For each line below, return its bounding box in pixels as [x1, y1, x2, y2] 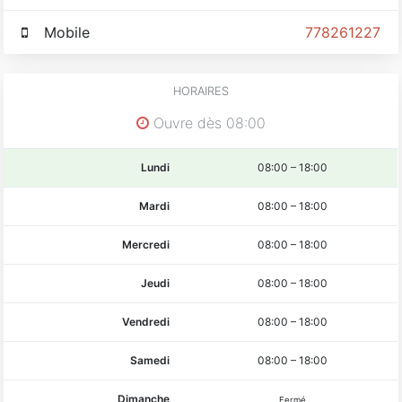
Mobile [39, 22, 100, 41]
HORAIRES [173, 83, 229, 98]
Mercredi [122, 237, 170, 251]
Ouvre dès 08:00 [149, 113, 266, 132]
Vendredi [122, 314, 170, 328]
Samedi [130, 353, 170, 367]
